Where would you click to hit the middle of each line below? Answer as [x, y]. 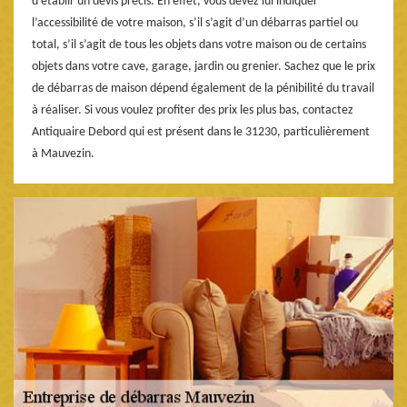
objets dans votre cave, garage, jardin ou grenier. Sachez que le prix [203, 66]
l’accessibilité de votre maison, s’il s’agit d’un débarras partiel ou [195, 23]
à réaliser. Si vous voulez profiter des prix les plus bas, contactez [193, 110]
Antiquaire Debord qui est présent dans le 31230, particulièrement [201, 132]
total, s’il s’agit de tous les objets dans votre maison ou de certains [199, 45]
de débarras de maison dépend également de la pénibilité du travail [203, 88]
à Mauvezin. [63, 154]
